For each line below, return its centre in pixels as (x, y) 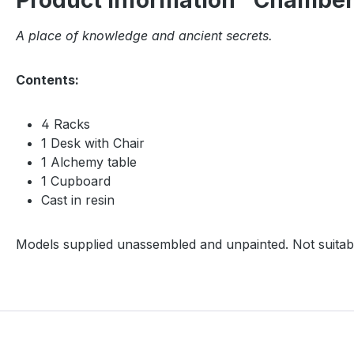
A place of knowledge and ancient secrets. (144, 36)
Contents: (47, 80)
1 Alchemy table (89, 162)
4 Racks (66, 124)
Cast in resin (78, 200)
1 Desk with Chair (93, 143)
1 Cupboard (76, 181)
